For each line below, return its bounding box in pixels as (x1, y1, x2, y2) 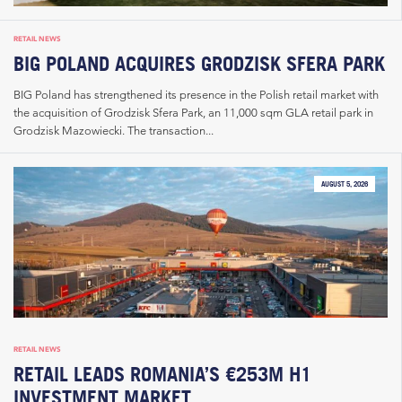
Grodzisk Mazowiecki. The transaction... (13, 122, 214, 137)
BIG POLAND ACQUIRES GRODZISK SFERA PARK (13, 51, 385, 76)
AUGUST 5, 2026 (321, 179, 368, 189)
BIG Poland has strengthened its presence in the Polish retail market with (13, 86, 379, 101)
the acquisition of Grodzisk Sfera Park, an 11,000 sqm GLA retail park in (13, 104, 373, 119)
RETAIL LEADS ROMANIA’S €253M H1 (13, 362, 311, 387)
